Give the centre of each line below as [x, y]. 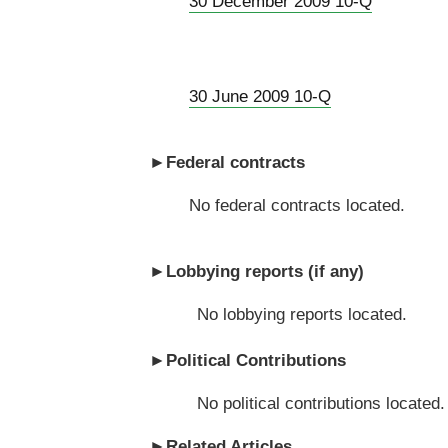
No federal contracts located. [296, 205]
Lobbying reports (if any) [264, 271]
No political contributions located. [320, 403]
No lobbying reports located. [301, 314]
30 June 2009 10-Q [259, 96]
